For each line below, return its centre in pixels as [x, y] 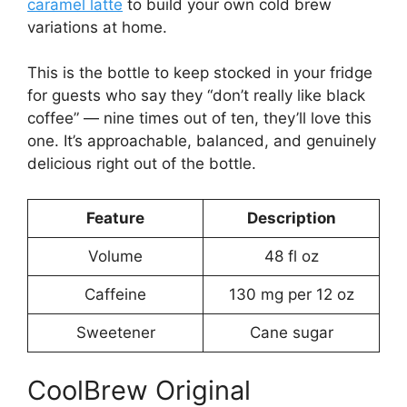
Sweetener [115, 332]
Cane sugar [291, 332]
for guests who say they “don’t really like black [196, 96]
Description [291, 218]
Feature [115, 218]
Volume [115, 256]
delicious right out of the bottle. [142, 164]
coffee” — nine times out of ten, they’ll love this [199, 119]
